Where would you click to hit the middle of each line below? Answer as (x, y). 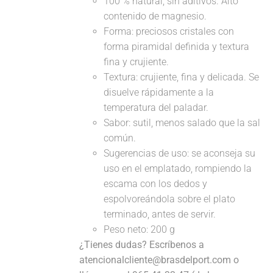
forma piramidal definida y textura (177, 47)
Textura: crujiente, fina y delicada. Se (182, 77)
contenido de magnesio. (155, 16)
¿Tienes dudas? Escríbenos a (142, 245)
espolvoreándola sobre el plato (170, 199)
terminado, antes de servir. (160, 214)
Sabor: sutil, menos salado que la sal (182, 123)
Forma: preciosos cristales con (169, 31)
